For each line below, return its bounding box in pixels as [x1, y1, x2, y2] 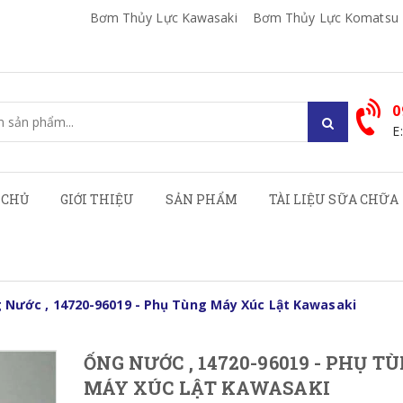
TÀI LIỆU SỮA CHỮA [268, 191, 399, 208]
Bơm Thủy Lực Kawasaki [89, 9, 237, 26]
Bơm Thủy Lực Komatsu [252, 9, 399, 26]
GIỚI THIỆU [59, 191, 135, 208]
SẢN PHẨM [165, 191, 238, 208]
